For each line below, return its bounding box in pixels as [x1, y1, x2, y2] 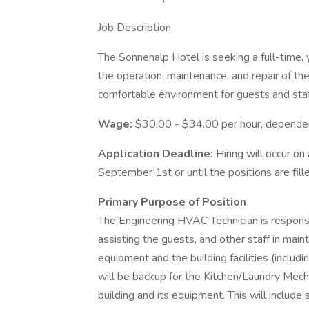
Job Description [98, 20, 171, 35]
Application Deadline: [98, 146, 216, 161]
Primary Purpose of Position [98, 195, 246, 210]
